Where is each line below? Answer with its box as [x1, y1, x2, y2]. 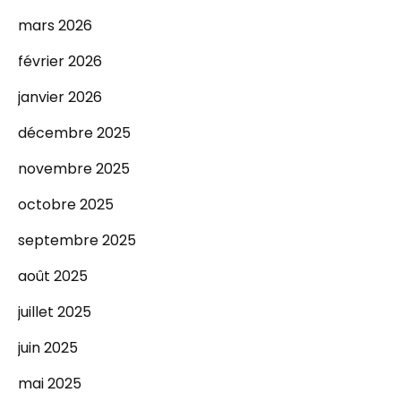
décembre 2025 [18, 123, 131, 143]
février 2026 [18, 51, 102, 72]
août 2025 [18, 266, 88, 286]
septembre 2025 [18, 230, 136, 251]
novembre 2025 [18, 158, 130, 179]
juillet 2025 [18, 302, 91, 322]
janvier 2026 [18, 87, 102, 107]
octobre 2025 [18, 194, 114, 215]
